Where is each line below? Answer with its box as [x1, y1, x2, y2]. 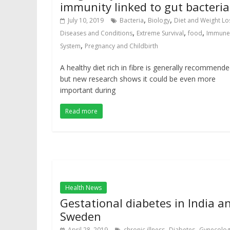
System [60, 42, 81, 50]
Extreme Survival [137, 29, 184, 37]
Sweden [60, 208, 101, 224]
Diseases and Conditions [60, 29, 132, 37]
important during [60, 85, 116, 95]
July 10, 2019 [68, 16, 104, 25]
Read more [65, 107, 98, 116]
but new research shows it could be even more [60, 74, 216, 84]
